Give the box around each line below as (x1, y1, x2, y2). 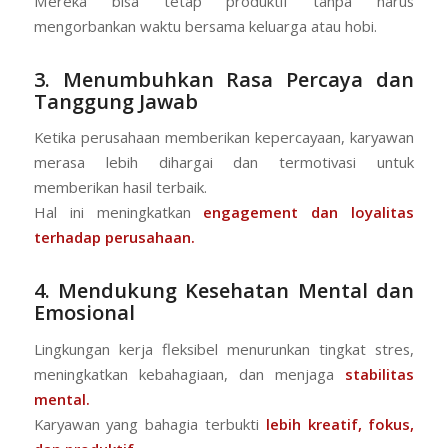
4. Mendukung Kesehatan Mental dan (33, 277, 415, 305)
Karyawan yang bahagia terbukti (33, 413, 266, 434)
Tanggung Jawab (33, 87, 198, 115)
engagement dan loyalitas (203, 202, 415, 223)
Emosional (33, 299, 135, 327)
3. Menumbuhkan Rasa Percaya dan (33, 65, 415, 93)
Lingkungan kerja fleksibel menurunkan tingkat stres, (33, 338, 415, 359)
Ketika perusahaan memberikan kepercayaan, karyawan (33, 127, 415, 148)
